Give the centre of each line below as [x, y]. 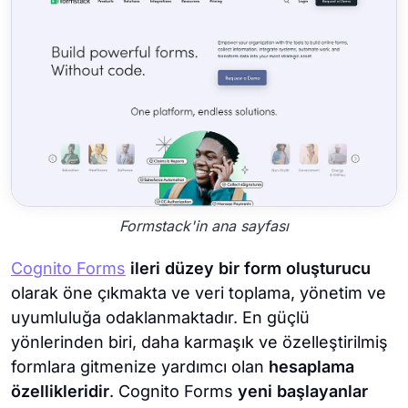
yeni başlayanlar [303, 392]
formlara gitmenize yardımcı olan [138, 367]
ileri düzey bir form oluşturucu [250, 269]
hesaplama [309, 367]
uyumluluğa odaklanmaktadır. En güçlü [160, 318]
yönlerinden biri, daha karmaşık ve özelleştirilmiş [199, 342]
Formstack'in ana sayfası [204, 225]
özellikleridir [60, 392]
